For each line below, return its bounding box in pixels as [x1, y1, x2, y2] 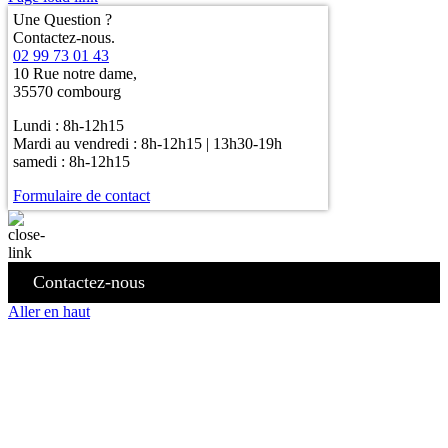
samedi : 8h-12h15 [13, 152, 130, 170]
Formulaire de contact [13, 186, 150, 204]
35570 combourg [13, 82, 121, 100]
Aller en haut [8, 302, 90, 320]
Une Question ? [13, 10, 112, 28]
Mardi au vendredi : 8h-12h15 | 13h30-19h [13, 134, 282, 152]
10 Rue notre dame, [13, 64, 137, 82]
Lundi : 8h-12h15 [13, 116, 124, 134]
